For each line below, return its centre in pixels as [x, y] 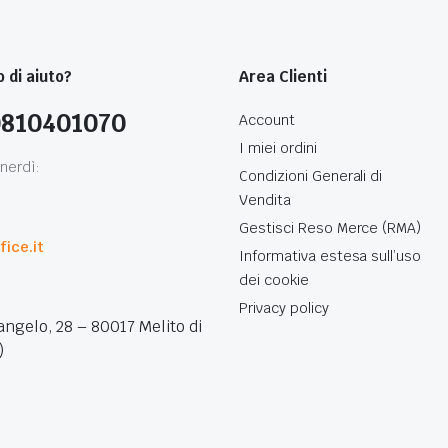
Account [267, 120]
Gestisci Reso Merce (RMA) [330, 228]
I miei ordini [278, 148]
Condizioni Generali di [311, 176]
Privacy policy [284, 308]
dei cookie [274, 280]
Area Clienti [283, 77]
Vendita [265, 200]
